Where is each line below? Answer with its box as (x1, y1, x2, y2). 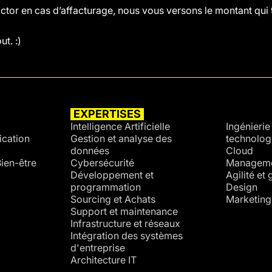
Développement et (70, 169, 154, 181)
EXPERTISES (73, 107, 141, 120)
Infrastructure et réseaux (70, 217, 180, 229)
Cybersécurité (70, 157, 134, 169)
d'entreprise (70, 242, 125, 254)
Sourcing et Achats (70, 193, 155, 205)
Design (226, 181, 258, 193)
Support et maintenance (70, 205, 178, 217)
